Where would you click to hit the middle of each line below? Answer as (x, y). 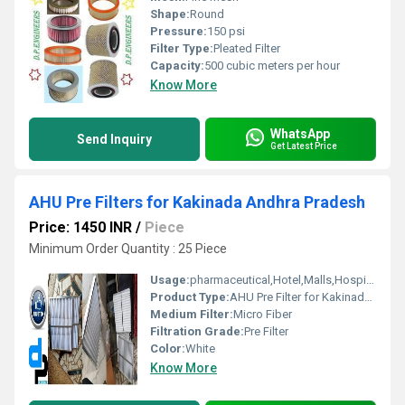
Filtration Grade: (197, 331)
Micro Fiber (263, 314)
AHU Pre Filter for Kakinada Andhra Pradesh (297, 297)
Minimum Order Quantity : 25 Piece (128, 248)
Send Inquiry (114, 139)
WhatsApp (300, 134)
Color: (168, 348)
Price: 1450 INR (80, 227)
